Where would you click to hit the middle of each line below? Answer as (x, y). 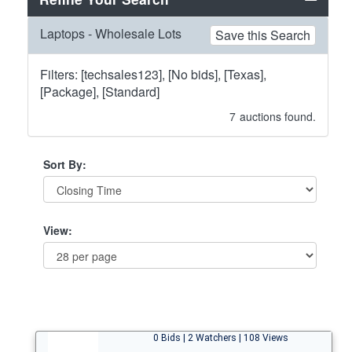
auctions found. (278, 116)
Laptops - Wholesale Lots (111, 33)
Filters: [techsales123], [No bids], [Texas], (153, 74)
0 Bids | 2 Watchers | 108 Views (221, 337)
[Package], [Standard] (100, 91)
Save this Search (263, 35)
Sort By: (65, 164)
